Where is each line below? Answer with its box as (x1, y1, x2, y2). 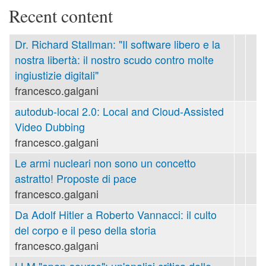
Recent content (9, 4, 113, 27)
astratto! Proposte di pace (15, 170, 137, 186)
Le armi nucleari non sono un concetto (15, 155, 196, 170)
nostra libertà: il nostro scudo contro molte (15, 52, 214, 67)
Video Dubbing (15, 119, 85, 134)
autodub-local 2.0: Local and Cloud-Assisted (15, 103, 224, 119)
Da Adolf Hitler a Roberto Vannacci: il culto (15, 207, 217, 222)
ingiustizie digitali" (15, 67, 99, 83)
